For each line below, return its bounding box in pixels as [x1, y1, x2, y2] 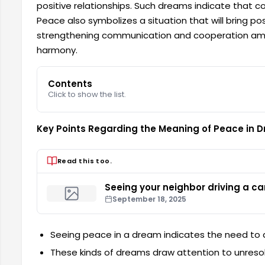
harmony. [37, 44, 77, 56]
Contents [48, 77, 93, 91]
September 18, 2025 [112, 193, 187, 204]
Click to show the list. [48, 89, 127, 101]
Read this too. [57, 156, 112, 166]
